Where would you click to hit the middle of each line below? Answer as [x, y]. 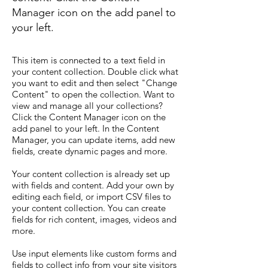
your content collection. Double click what [95, 71]
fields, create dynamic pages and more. [90, 151]
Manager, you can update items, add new [94, 140]
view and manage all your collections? [87, 106]
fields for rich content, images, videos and [94, 219]
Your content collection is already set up [91, 174]
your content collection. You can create [89, 208]
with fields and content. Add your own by [93, 185]
